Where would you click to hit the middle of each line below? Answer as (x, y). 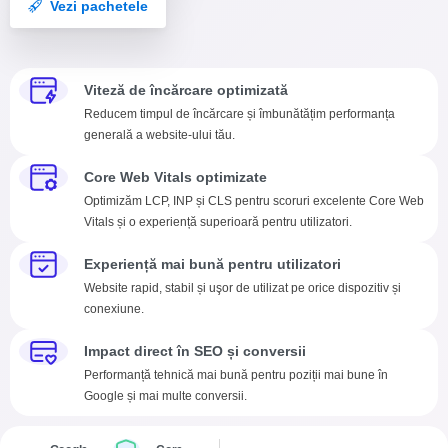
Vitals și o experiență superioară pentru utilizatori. (217, 221)
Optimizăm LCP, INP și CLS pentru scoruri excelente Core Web (253, 200)
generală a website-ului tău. (159, 134)
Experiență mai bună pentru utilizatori (212, 263)
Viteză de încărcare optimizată (185, 89)
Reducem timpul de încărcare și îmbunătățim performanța (239, 113)
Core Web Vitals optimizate (175, 176)
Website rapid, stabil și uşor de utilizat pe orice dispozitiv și (242, 287)
